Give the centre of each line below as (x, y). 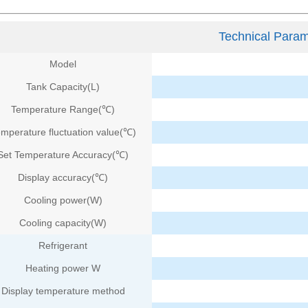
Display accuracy (55, 177)
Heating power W (63, 268)
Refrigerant (63, 245)
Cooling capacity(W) (63, 222)
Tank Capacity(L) (63, 86)
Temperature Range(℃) (63, 109)
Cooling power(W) (63, 200)
